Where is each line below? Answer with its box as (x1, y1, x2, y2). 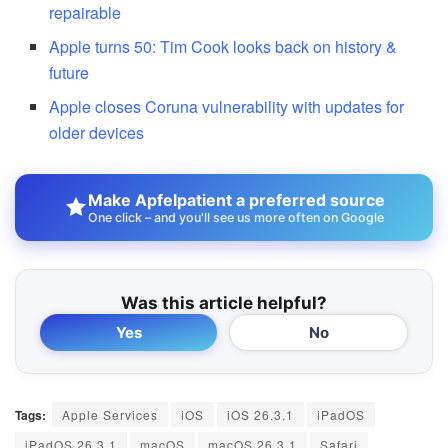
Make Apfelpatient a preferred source (87, 189, 385, 210)
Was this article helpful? (121, 292, 327, 313)
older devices (49, 120, 145, 144)
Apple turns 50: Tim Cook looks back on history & (49, 34, 398, 58)
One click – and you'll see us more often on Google (87, 209, 384, 225)
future (49, 60, 90, 84)
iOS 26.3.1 (227, 405, 294, 423)
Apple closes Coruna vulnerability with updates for (49, 94, 405, 118)
